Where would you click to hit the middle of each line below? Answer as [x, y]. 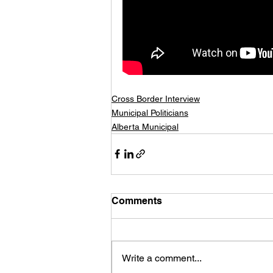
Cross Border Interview [156, 98]
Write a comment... [162, 258]
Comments [137, 200]
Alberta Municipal [145, 126]
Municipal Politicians [150, 112]
